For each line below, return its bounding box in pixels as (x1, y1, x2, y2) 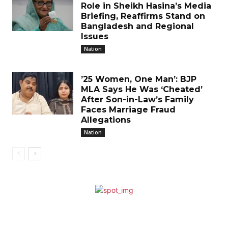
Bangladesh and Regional (81, 21, 194, 31)
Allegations (81, 115, 131, 125)
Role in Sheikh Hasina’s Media (81, 1, 211, 11)
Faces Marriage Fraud (81, 105, 176, 115)
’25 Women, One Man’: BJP (81, 74, 196, 84)
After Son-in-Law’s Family (81, 95, 194, 104)
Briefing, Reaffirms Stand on (81, 11, 205, 21)
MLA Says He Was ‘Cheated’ (81, 84, 203, 94)
